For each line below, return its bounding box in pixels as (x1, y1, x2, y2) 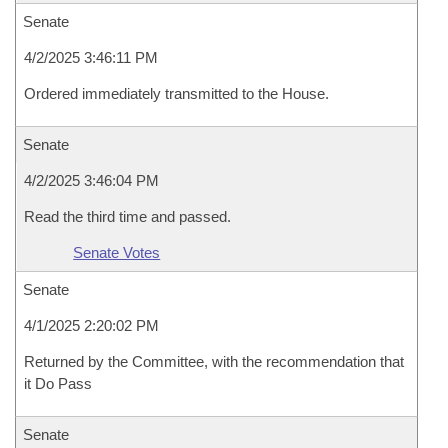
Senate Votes (73, 244, 161, 261)
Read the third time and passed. (24, 208, 231, 225)
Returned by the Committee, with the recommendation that (24, 353, 404, 370)
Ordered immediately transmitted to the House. (24, 85, 329, 102)
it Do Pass (24, 375, 92, 392)
